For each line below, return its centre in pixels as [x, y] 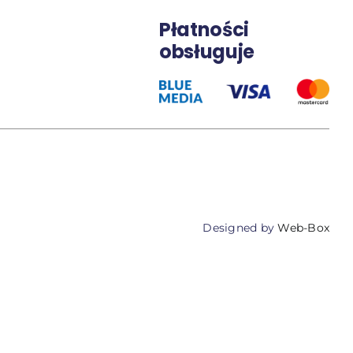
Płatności [204, 29]
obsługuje [207, 51]
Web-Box [304, 228]
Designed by [240, 228]
